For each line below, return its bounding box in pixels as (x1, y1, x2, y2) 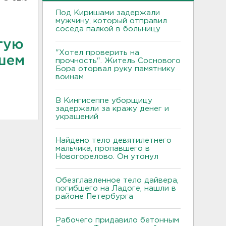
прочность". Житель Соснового (55, 57, 181, 64)
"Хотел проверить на (55, 49, 139, 56)
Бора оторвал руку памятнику (55, 65, 175, 72)
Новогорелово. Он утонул (55, 153, 161, 160)
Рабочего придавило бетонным (55, 216, 179, 223)
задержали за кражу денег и (55, 105, 169, 112)
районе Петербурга (55, 193, 138, 200)
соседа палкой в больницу (55, 25, 160, 32)
